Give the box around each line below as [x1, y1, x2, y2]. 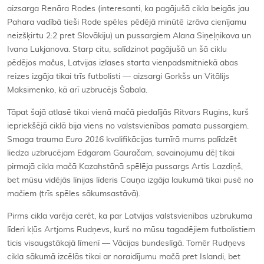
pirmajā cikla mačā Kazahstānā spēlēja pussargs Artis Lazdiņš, [7, 163, 243, 171]
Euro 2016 [65, 136, 104, 144]
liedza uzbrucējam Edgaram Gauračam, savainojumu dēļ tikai [7, 149, 235, 158]
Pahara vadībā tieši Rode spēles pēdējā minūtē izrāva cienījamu [7, 18, 246, 27]
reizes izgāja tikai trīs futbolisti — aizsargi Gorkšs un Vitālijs [7, 72, 229, 81]
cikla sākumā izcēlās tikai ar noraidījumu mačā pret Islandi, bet [7, 253, 240, 262]
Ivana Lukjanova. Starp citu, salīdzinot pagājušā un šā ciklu [7, 45, 227, 54]
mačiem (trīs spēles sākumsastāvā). [7, 190, 140, 199]
